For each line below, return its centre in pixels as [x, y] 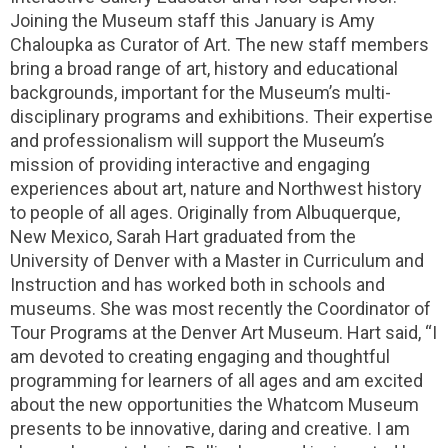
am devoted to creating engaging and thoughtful [200, 356]
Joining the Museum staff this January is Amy [192, 20]
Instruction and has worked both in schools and [197, 284]
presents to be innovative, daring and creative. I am [210, 428]
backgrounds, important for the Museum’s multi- [200, 92]
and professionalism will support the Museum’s [197, 140]
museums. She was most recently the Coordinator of [220, 308]
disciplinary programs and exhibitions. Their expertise [221, 116]
